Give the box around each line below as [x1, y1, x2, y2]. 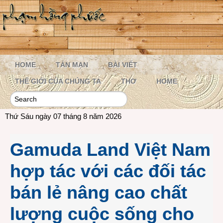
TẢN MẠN [56, 61, 88, 69]
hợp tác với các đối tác [10, 161, 206, 181]
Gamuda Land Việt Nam [10, 139, 211, 160]
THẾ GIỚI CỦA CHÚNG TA [15, 77, 101, 85]
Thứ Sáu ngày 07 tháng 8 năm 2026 [5, 112, 121, 120]
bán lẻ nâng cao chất [10, 182, 187, 203]
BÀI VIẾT [108, 61, 137, 69]
